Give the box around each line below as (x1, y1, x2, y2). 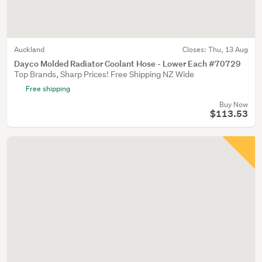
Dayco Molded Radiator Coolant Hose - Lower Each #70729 (14, 58, 241, 69)
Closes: (182, 44, 208, 54)
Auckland (14, 44, 44, 54)
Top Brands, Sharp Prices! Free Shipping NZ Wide (14, 69, 194, 80)
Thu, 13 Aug (208, 44, 248, 54)
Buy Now (219, 99, 248, 109)
